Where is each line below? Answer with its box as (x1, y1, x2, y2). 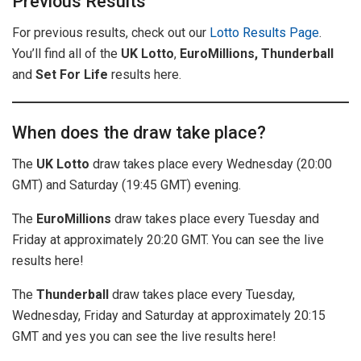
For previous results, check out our (12, 25, 210, 41)
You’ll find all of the (12, 46, 121, 62)
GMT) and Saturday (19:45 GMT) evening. (12, 176, 241, 193)
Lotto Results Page (210, 25, 319, 41)
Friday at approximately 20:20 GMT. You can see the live (12, 231, 324, 247)
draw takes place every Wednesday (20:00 (89, 156, 332, 172)
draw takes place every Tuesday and (111, 210, 319, 226)
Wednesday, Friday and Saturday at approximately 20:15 (12, 307, 326, 323)
